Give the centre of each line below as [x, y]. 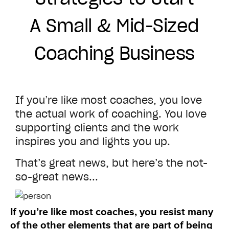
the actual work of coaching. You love [111, 114]
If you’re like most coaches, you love [108, 100]
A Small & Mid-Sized [114, 26]
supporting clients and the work [97, 128]
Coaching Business [114, 54]
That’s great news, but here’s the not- [111, 163]
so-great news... [56, 177]
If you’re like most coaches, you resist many [111, 212]
